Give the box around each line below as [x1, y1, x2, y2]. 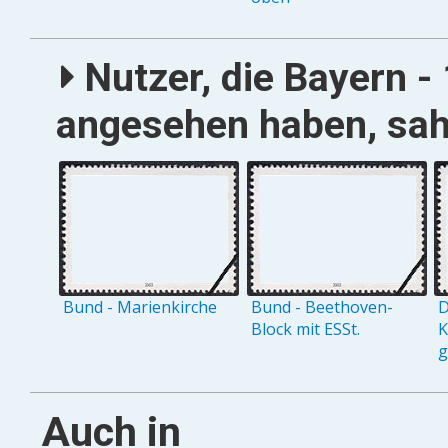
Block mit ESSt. [250, 318, 360, 341]
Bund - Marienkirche [63, 296, 218, 319]
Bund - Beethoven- [250, 296, 393, 319]
